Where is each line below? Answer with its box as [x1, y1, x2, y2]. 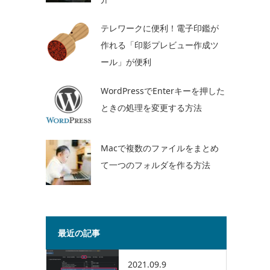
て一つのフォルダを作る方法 [101, 159, 210, 171]
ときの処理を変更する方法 [101, 102, 202, 113]
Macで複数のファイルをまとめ [101, 142, 219, 154]
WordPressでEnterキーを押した [101, 85, 225, 96]
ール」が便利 [101, 56, 151, 67]
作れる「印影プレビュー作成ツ [101, 39, 219, 51]
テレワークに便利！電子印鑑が [101, 22, 219, 34]
